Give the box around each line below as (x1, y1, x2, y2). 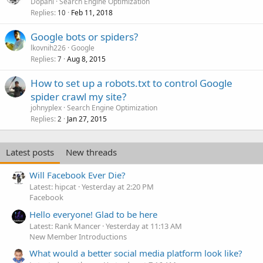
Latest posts (6, 146, 54, 158)
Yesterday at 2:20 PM (82, 181, 154, 193)
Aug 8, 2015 (67, 53, 106, 64)
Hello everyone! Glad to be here (29, 208, 157, 220)
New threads (66, 146, 117, 158)
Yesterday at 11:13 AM (106, 220, 182, 231)
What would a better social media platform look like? (29, 247, 242, 259)
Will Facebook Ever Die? (29, 169, 126, 181)
